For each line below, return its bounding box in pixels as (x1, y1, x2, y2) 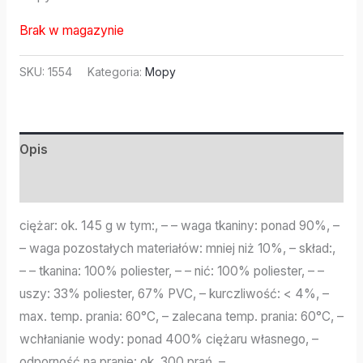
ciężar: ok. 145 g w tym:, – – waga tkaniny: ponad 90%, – (19, 218, 340, 234)
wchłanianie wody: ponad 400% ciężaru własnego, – (19, 331, 318, 348)
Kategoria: (87, 64, 145, 79)
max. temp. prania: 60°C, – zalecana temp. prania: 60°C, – (19, 309, 344, 325)
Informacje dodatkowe (19, 177, 160, 193)
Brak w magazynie (19, 23, 124, 39)
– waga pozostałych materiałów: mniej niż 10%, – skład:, (19, 241, 335, 257)
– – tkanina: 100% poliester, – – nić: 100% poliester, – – (19, 263, 324, 280)
